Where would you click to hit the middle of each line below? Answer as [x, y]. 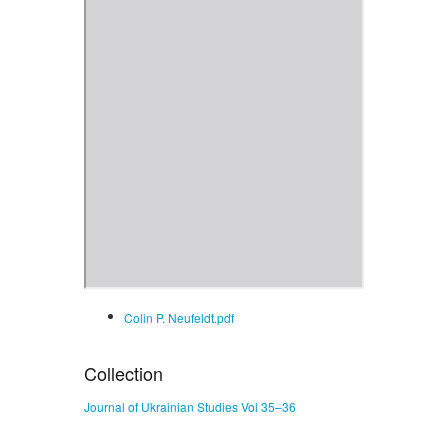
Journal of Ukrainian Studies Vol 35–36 [190, 406]
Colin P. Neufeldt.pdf [179, 317]
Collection [123, 373]
